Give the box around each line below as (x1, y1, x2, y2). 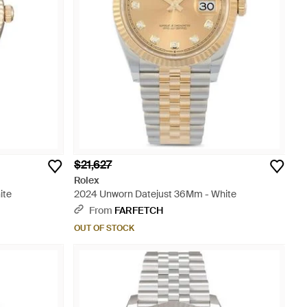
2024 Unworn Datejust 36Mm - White (74, 188, 236, 200)
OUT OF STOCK (74, 223, 134, 234)
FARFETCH (114, 204, 163, 217)
